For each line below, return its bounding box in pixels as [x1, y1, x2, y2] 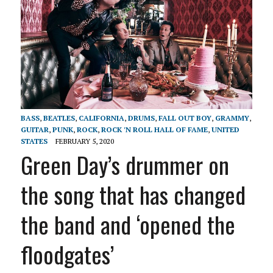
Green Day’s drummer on [20, 147, 229, 182]
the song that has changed [20, 177, 246, 211]
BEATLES [43, 113, 75, 122]
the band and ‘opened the [20, 207, 235, 241]
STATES [20, 136, 48, 146]
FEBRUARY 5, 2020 [55, 136, 114, 146]
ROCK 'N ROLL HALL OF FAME [101, 124, 208, 134]
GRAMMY [214, 113, 249, 122]
